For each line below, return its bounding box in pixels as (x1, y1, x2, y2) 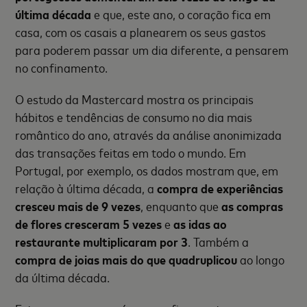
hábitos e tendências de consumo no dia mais (15, 108, 253, 125)
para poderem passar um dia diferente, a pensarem (15, 41, 289, 58)
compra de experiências (157, 180, 284, 196)
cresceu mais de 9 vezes (15, 197, 141, 214)
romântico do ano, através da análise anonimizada (15, 126, 282, 143)
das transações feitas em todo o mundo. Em (15, 144, 247, 160)
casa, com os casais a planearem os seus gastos (15, 23, 267, 40)
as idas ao (173, 215, 228, 232)
